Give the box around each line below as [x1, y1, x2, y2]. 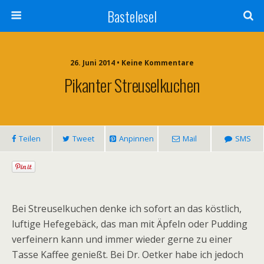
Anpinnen [118, 133, 154, 144]
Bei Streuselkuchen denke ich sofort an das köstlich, [12, 202, 242, 215]
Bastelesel [107, 5, 157, 27]
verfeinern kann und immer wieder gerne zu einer [12, 233, 232, 246]
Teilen [18, 133, 41, 144]
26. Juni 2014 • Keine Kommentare [70, 58, 194, 68]
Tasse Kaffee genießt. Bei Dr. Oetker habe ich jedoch [12, 248, 243, 261]
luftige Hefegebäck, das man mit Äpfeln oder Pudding [12, 217, 247, 230]
